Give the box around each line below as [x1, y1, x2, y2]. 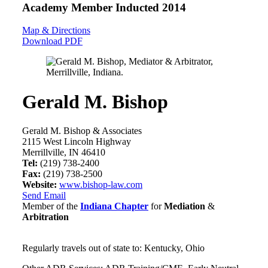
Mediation [164, 201, 205, 212]
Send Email [22, 190, 66, 201]
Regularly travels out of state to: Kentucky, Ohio [22, 243, 205, 254]
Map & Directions [22, 25, 90, 36]
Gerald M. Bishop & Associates [22, 126, 142, 136]
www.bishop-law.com [59, 179, 142, 190]
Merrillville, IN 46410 [22, 147, 105, 158]
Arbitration [22, 212, 69, 223]
